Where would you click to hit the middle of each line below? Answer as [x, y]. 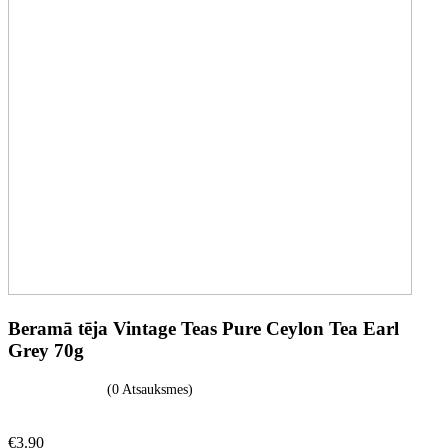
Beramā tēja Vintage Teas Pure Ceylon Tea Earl [203, 328]
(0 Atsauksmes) [150, 390]
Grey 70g [46, 350]
